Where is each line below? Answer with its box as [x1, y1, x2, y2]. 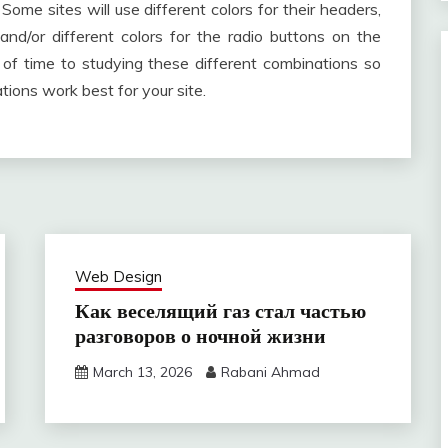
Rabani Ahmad [220, 363, 320, 382]
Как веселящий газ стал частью [74, 297, 366, 326]
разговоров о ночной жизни [74, 322, 326, 351]
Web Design [74, 267, 162, 287]
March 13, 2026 [92, 363, 192, 382]
